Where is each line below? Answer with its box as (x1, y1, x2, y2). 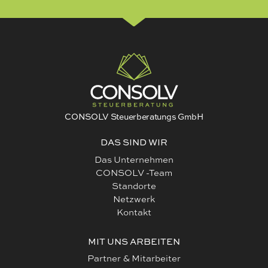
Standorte (112, 179, 156, 192)
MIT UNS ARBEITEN (88, 234, 180, 248)
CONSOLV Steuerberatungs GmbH (65, 110, 203, 122)
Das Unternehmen (95, 153, 173, 166)
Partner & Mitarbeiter (87, 252, 181, 265)
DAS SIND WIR (100, 136, 167, 149)
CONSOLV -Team (96, 166, 172, 179)
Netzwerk (113, 192, 155, 205)
